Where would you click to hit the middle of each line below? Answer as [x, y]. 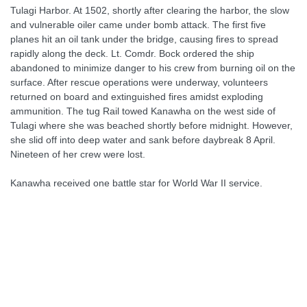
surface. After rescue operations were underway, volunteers [139, 82]
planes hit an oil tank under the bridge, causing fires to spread [144, 39]
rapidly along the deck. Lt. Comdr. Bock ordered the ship [132, 53]
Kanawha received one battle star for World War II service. [136, 183]
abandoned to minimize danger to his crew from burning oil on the [153, 68]
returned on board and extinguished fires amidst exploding [137, 97]
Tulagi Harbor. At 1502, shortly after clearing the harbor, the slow [150, 10]
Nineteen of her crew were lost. [78, 154]
